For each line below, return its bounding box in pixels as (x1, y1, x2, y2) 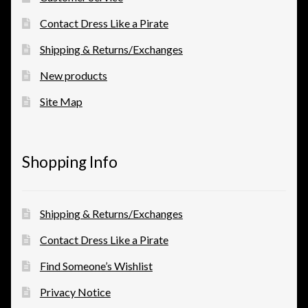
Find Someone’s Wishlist (39, 259, 153, 273)
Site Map (39, 94, 82, 108)
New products (39, 68, 107, 82)
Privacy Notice (39, 285, 111, 299)
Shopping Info (22, 153, 118, 172)
